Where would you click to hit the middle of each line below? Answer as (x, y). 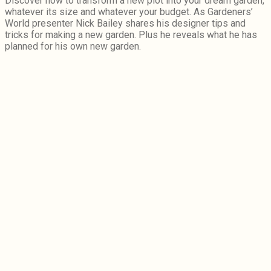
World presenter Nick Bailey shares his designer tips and (125, 24)
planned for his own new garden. (73, 47)
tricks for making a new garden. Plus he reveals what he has (131, 35)
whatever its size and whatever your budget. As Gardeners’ (129, 12)
